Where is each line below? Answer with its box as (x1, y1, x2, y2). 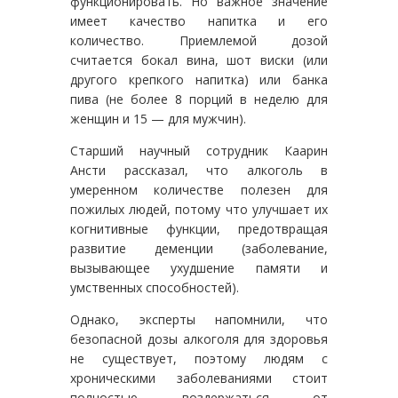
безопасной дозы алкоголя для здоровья (70, 330, 328, 347)
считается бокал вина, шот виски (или (70, 51, 328, 68)
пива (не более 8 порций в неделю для (70, 90, 328, 107)
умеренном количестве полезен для (70, 180, 328, 198)
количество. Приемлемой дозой (70, 31, 328, 49)
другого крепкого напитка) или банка (70, 70, 328, 88)
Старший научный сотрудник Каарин (70, 141, 328, 159)
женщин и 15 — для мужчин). (70, 109, 246, 127)
